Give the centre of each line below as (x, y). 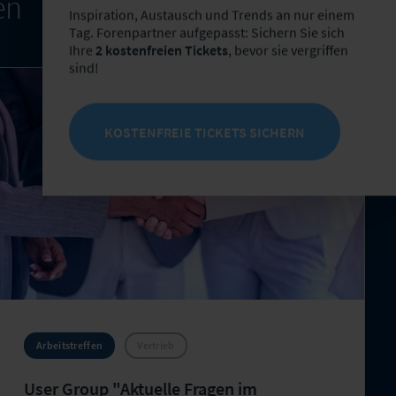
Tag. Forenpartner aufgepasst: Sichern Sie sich (207, 32)
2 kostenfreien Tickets (162, 50)
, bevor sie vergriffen (288, 50)
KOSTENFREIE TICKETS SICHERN (205, 132)
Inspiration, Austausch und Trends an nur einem (212, 15)
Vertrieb (156, 345)
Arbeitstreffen (70, 345)
